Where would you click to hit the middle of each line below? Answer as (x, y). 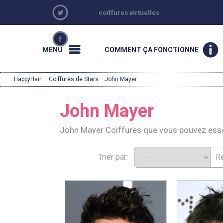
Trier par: (116, 157)
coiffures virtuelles (129, 13)
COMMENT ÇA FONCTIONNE (151, 50)
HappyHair (28, 79)
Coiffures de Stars (74, 79)
